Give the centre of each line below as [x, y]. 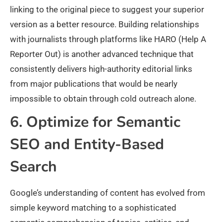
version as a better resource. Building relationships [105, 25]
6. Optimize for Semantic [95, 122]
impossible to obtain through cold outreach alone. [103, 99]
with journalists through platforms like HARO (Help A [108, 39]
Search [33, 167]
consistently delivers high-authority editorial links [101, 69]
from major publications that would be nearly [94, 84]
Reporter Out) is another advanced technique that [102, 54]
